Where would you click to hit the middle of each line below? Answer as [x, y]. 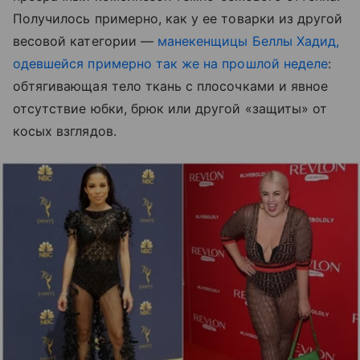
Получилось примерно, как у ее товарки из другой [178, 18]
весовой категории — [85, 41]
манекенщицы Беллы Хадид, [248, 41]
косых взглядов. [67, 131]
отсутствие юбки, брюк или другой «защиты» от [170, 108]
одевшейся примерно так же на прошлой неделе [171, 63]
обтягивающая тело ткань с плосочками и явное [171, 86]
